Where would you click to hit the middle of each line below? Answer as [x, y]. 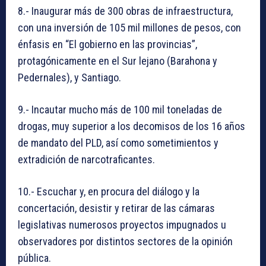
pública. [34, 258]
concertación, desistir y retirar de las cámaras [116, 208]
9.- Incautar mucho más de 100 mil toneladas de [120, 109]
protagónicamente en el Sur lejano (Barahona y [118, 61]
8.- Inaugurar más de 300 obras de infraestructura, [125, 11]
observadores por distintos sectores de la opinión [125, 241]
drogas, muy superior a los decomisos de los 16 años [132, 126]
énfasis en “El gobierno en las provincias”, [107, 44]
